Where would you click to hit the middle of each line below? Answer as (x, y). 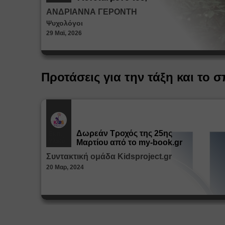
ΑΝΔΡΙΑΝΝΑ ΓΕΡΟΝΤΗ (92, 12)
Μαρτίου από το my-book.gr (129, 142)
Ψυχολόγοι (65, 23)
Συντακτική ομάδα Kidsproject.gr (109, 156)
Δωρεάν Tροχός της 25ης (124, 133)
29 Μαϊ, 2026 (64, 33)
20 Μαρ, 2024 (65, 167)
